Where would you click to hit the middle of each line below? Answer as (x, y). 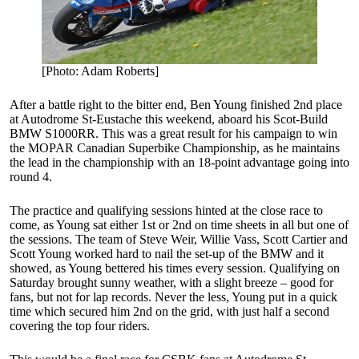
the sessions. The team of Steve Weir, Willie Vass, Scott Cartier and (179, 240)
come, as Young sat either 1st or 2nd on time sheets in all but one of (179, 225)
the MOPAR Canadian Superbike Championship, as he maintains (175, 148)
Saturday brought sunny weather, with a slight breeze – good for (171, 283)
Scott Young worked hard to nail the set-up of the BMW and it (167, 254)
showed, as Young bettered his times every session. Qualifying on (175, 268)
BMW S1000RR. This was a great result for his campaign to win (173, 134)
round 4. (32, 177)
